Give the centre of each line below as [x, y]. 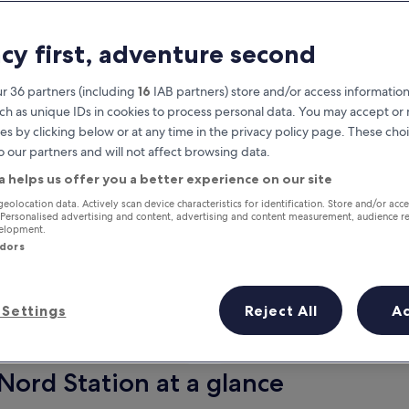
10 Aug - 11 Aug [69, 356]
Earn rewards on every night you [206, 205]
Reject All [281, 310]
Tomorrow [69, 336]
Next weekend [340, 336]
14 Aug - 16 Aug [340, 356]
